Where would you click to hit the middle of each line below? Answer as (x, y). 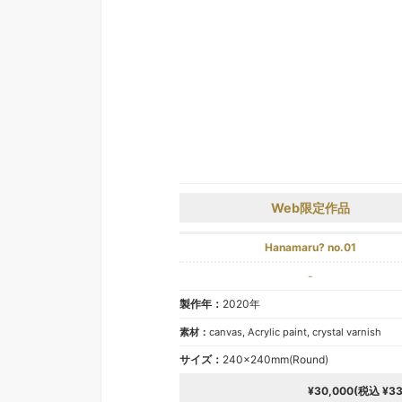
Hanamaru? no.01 (311, 247)
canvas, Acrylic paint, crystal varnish (295, 332)
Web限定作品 (311, 208)
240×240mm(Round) (275, 359)
